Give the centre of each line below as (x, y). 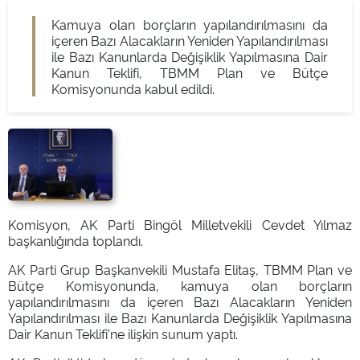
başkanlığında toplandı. (76, 240)
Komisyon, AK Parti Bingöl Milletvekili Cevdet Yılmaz (180, 224)
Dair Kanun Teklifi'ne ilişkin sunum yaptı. (123, 333)
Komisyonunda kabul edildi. (133, 88)
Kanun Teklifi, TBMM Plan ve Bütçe (190, 72)
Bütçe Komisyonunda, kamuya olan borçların (180, 285)
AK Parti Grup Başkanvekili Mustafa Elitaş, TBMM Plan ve (180, 269)
